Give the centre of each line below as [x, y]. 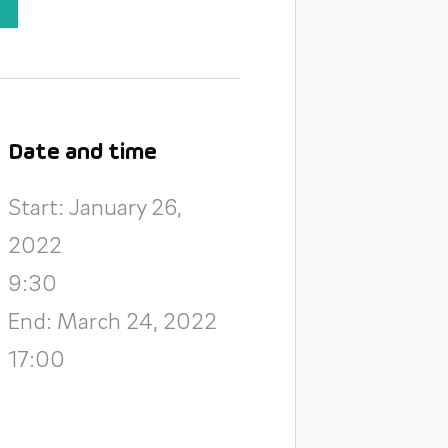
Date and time [82, 153]
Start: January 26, [94, 206]
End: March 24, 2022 [112, 320]
